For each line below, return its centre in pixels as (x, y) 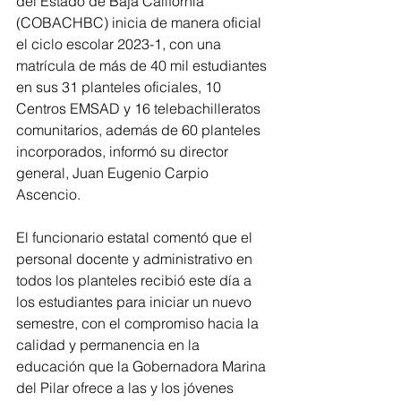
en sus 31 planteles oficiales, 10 (120, 87)
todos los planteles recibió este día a (136, 281)
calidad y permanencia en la (110, 345)
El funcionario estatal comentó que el (136, 238)
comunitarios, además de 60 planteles (140, 130)
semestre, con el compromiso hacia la (139, 324)
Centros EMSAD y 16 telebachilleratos (140, 109)
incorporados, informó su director (124, 152)
